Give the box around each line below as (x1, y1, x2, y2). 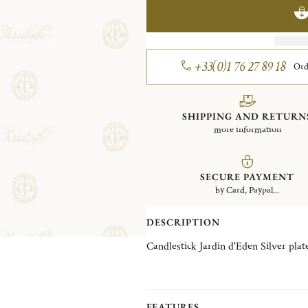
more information (213, 123, 281, 136)
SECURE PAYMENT (200, 170, 295, 183)
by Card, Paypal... (215, 184, 280, 197)
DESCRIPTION (146, 215, 220, 228)
